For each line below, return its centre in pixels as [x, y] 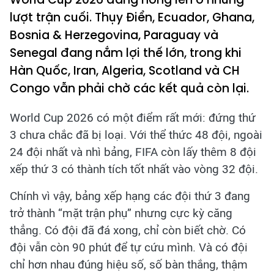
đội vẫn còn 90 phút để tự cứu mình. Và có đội [129, 247]
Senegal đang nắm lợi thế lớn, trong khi [126, 53]
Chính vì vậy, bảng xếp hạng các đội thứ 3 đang [130, 196]
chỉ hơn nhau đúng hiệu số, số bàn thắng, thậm [129, 265]
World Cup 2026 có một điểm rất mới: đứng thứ [133, 118]
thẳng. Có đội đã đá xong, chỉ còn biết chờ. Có [128, 230]
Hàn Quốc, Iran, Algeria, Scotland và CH [125, 71]
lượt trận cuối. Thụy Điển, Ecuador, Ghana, [132, 17]
